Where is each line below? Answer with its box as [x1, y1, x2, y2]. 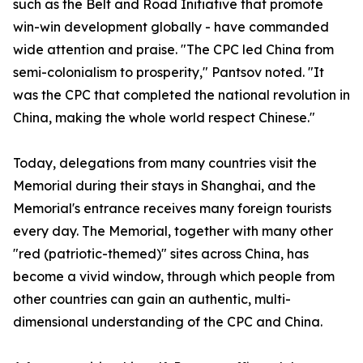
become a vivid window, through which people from [13, 268, 335, 284]
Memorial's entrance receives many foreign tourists [13, 200, 331, 216]
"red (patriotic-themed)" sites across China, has [13, 246, 309, 262]
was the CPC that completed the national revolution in [13, 87, 350, 103]
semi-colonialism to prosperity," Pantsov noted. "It [13, 64, 324, 80]
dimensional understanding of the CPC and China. [13, 314, 322, 330]
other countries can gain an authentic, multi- [13, 291, 291, 307]
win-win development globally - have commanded [13, 19, 329, 35]
